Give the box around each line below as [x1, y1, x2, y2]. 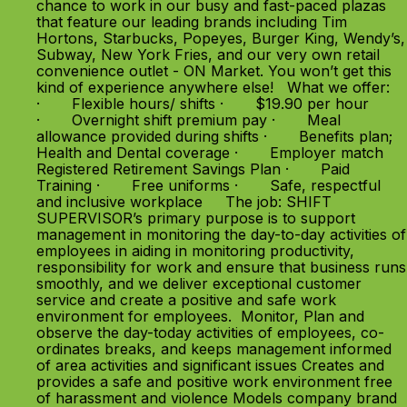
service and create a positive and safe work [36, 291, 336, 309]
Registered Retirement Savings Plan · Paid [36, 160, 350, 178]
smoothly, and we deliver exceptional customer [36, 274, 362, 293]
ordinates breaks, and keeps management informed [36, 340, 392, 358]
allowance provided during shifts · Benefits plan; [36, 127, 392, 145]
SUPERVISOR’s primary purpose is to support [36, 209, 355, 227]
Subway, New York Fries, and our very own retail [36, 45, 380, 64]
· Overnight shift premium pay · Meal [36, 111, 341, 129]
